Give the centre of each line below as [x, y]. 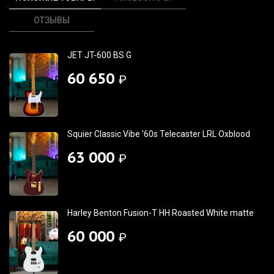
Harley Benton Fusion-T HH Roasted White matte [161, 213]
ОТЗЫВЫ [52, 20]
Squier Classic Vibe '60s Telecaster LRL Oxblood [159, 134]
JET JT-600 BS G [99, 55]
